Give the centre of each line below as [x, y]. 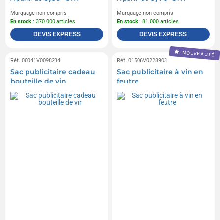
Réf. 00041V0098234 [36, 61]
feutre [128, 81]
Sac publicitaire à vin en [160, 72]
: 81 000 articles [158, 22]
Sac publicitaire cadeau [53, 72]
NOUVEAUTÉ [198, 54]
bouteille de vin [39, 81]
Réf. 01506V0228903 [142, 61]
